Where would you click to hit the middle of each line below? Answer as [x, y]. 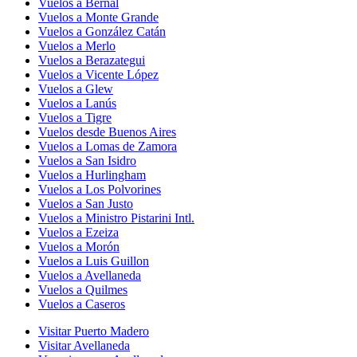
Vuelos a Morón [79, 246]
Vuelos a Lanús [77, 103]
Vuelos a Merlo [77, 45]
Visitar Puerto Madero [94, 331]
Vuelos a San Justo [86, 203]
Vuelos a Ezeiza [78, 232]
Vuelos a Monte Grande [98, 17]
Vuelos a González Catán [102, 31]
